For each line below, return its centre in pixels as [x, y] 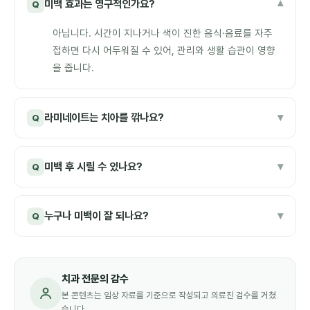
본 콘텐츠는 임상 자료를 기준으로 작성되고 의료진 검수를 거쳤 [169, 295]
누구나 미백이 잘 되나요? [97, 216]
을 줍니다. [73, 67]
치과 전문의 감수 [95, 279]
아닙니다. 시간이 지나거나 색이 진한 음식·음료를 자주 [163, 33]
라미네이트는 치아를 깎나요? [104, 117]
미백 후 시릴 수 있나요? [93, 166]
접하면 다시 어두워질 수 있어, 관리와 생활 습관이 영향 [164, 50]
